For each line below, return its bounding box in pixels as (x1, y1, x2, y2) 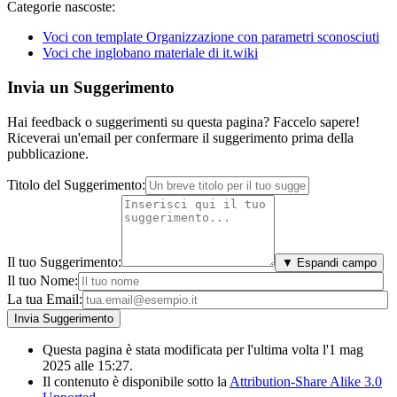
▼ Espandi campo (282, 255, 377, 269)
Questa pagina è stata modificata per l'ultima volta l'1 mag (43, 341, 363, 357)
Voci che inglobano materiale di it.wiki (43, 45, 258, 61)
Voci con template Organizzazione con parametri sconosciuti (43, 29, 379, 45)
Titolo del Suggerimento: (7, 176, 145, 192)
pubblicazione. (7, 145, 89, 161)
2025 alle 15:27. (43, 357, 133, 373)
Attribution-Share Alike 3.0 (230, 373, 382, 389)
